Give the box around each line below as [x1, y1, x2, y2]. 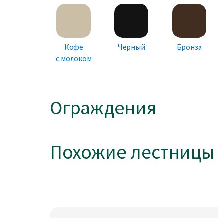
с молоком [55, 54, 91, 64]
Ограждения [50, 95, 157, 120]
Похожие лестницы [50, 140, 215, 164]
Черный [118, 42, 145, 52]
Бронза [177, 42, 202, 52]
